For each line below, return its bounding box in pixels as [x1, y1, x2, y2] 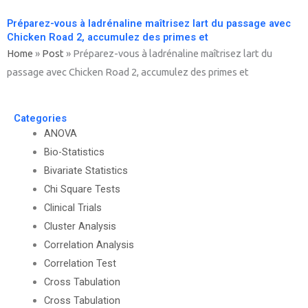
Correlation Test [43, 256, 116, 269]
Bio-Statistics [43, 145, 104, 158]
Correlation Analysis [43, 238, 134, 251]
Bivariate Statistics [43, 164, 128, 177]
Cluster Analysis [43, 219, 116, 232]
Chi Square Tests [43, 182, 120, 195]
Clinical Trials [43, 201, 102, 214]
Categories [14, 111, 67, 124]
